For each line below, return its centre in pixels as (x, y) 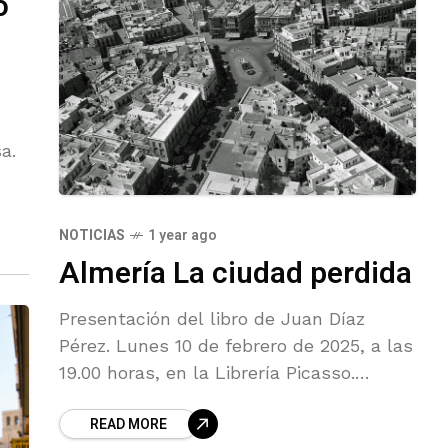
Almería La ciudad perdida (235, 274)
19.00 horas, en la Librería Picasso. (207, 373)
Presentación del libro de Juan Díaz (212, 319)
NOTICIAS (92, 236)
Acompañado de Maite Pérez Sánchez (221, 400)
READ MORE (128, 425)
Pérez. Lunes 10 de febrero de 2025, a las (236, 346)
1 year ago (182, 236)
